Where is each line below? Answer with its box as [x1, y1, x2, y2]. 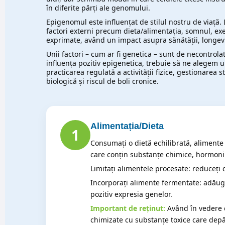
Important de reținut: [90, 203, 165, 213]
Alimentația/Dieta [90, 121, 164, 132]
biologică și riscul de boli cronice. [46, 76, 159, 86]
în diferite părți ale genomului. [46, 3, 150, 13]
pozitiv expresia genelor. [90, 189, 172, 199]
